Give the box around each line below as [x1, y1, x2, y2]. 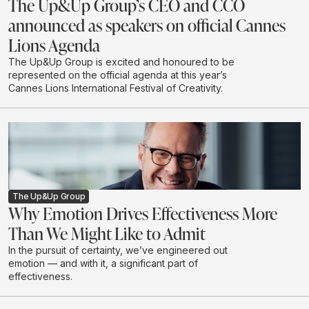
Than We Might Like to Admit [8, 222, 206, 245]
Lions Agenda [8, 33, 100, 56]
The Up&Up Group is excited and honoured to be [8, 55, 235, 68]
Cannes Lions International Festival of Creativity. [8, 81, 223, 94]
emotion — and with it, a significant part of [8, 257, 198, 270]
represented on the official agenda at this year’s [8, 68, 227, 81]
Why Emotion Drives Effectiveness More [8, 202, 277, 225]
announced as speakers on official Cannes [8, 13, 286, 36]
